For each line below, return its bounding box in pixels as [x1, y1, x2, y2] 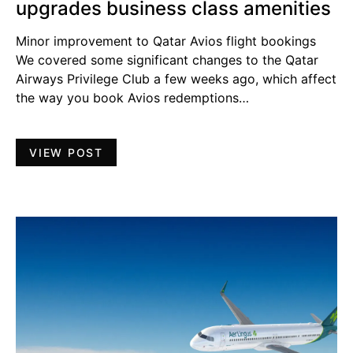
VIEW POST [29, 146, 103, 160]
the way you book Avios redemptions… [16, 90, 249, 106]
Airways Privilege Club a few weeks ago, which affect [16, 71, 336, 87]
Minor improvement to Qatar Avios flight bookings [16, 33, 316, 50]
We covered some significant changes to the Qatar [16, 52, 318, 69]
